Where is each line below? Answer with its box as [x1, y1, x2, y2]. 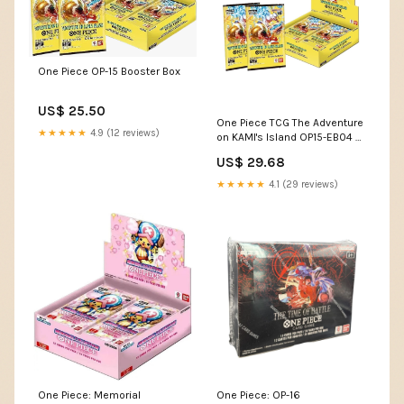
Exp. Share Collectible [216, 145, 325, 159]
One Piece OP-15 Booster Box [38, 65, 180, 78]
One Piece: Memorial [38, 389, 141, 402]
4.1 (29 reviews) [266, 179, 338, 191]
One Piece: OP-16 [216, 389, 300, 402]
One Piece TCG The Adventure [216, 116, 363, 130]
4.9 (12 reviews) [87, 127, 160, 140]
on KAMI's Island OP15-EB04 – [216, 131, 361, 144]
